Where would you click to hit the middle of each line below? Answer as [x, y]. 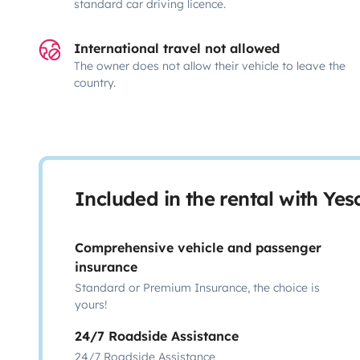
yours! [91, 304]
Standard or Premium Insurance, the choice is [197, 287]
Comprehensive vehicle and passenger [198, 247]
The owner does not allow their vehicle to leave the [210, 65]
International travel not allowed [177, 48]
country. [95, 82]
